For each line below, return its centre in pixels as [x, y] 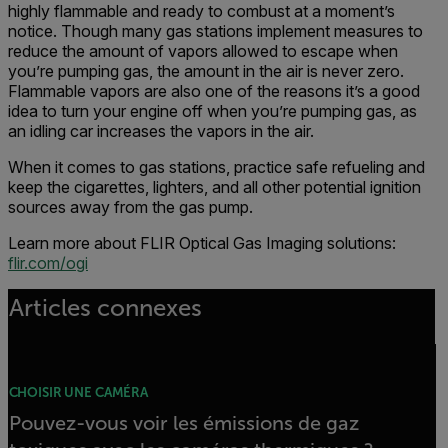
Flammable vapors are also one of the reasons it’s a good [214, 91]
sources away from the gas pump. [132, 207]
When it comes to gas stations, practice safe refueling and [216, 167]
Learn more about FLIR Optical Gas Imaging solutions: [202, 243]
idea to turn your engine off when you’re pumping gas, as [212, 111]
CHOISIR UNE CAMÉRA [78, 392]
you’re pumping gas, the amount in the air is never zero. [206, 71]
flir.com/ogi [48, 263]
